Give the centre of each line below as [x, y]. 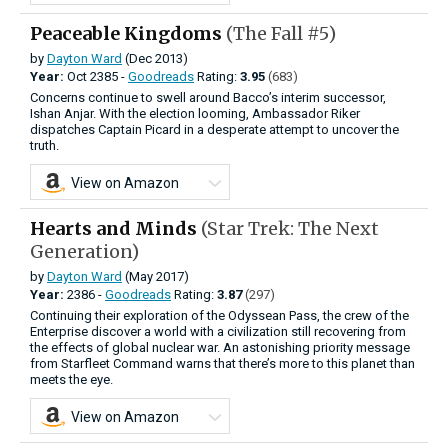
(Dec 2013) [155, 58]
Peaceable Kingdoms [128, 33]
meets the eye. [71, 379]
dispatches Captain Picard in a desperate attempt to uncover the [214, 129]
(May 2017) [155, 276]
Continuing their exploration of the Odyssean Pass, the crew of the [219, 315]
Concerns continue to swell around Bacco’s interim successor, [208, 97]
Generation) [84, 251]
